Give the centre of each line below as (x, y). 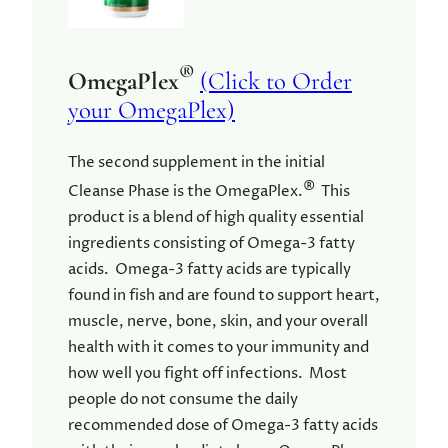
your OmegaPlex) (151, 109)
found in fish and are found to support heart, (224, 295)
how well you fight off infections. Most (207, 373)
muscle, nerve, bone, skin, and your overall (218, 321)
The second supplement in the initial (196, 162)
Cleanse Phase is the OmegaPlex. (185, 191)
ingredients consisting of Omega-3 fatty (211, 243)
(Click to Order (276, 80)
